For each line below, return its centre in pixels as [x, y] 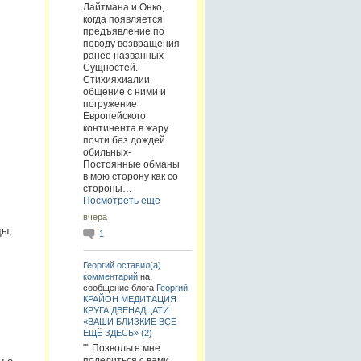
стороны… [107, 188]
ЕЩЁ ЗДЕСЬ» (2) [117, 333]
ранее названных [123, 55]
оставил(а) [139, 266]
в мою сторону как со [130, 176]
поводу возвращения [131, 43]
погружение [110, 104]
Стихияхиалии [116, 79]
